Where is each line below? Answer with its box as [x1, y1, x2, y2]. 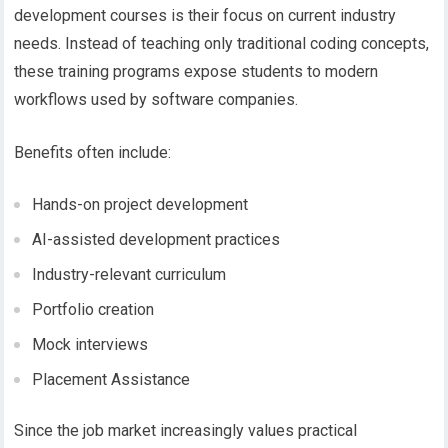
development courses [14, 6, 168, 26]
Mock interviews [32, 335, 149, 355]
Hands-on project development [32, 195, 249, 215]
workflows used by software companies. [14, 90, 299, 110]
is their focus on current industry [171, 6, 397, 26]
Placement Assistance [32, 370, 191, 390]
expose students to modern [184, 62, 379, 82]
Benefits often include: [14, 143, 172, 163]
